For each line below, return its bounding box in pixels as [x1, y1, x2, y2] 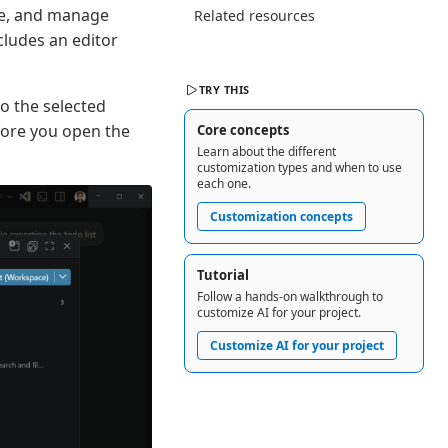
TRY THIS [198, 81, 250, 97]
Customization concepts [210, 207, 353, 225]
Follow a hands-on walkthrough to [197, 287, 383, 305]
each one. [197, 174, 251, 192]
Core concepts [197, 120, 289, 139]
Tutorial [197, 265, 249, 284]
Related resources [194, 5, 315, 25]
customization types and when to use [197, 158, 402, 176]
